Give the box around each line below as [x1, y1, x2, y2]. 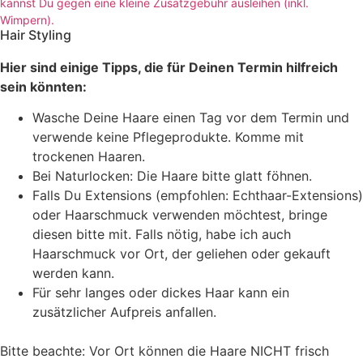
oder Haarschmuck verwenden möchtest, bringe [32, 207, 327, 224]
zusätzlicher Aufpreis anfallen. [32, 304, 216, 321]
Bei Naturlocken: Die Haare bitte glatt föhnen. [32, 168, 312, 185]
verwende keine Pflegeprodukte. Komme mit [32, 129, 304, 146]
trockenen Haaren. [32, 148, 145, 165]
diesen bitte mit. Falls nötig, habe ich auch [32, 226, 291, 243]
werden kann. [32, 265, 114, 282]
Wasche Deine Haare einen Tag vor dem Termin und [32, 109, 349, 126]
